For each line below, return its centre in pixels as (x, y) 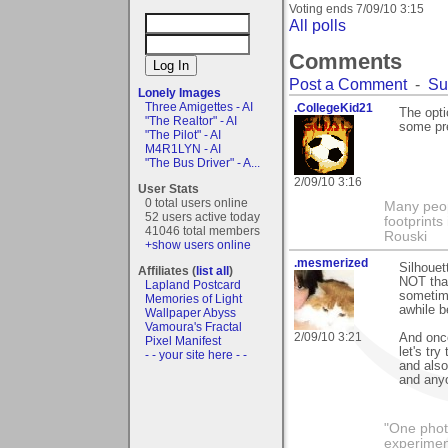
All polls (317, 25)
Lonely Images (179, 92)
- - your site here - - (196, 354)
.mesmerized (331, 262)
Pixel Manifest (183, 340)
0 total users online (196, 202)
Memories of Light (193, 298)
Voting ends (322, 9)
